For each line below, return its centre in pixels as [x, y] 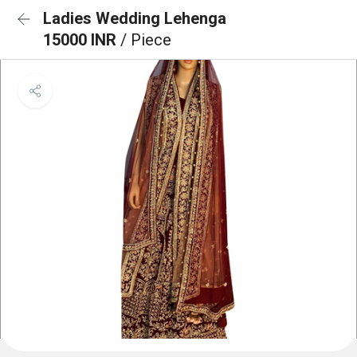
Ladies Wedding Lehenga [135, 18]
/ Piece [146, 40]
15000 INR [82, 40]
